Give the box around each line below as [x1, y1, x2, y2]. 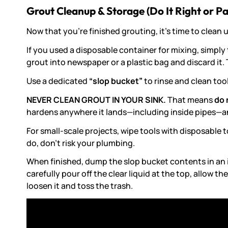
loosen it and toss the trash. [26, 180, 133, 192]
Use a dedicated [26, 75, 89, 87]
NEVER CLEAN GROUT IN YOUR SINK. [26, 94, 167, 105]
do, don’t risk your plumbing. [26, 137, 135, 149]
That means [167, 94, 214, 105]
